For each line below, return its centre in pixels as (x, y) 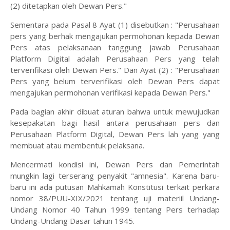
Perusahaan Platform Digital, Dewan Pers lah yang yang (115, 134)
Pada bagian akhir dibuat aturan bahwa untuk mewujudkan (115, 112)
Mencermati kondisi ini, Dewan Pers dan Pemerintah (115, 165)
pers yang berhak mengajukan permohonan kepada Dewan (115, 36)
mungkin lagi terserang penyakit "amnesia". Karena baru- (115, 176)
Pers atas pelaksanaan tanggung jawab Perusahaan (115, 47)
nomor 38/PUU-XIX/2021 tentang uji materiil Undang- (115, 198)
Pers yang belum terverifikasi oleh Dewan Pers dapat (115, 81)
